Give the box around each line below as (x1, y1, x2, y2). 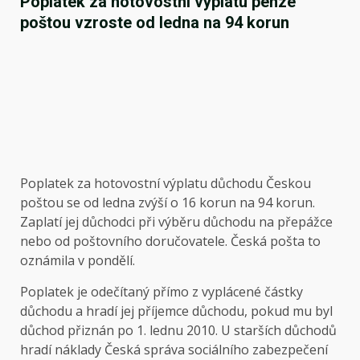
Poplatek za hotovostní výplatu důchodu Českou (20, 174, 311, 192)
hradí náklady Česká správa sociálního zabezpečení (20, 341, 328, 358)
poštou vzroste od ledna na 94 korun (20, 13, 289, 32)
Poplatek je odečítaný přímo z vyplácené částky (20, 283, 303, 301)
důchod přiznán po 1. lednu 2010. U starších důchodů (20, 321, 337, 339)
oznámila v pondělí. (20, 252, 138, 269)
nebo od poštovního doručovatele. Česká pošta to (20, 232, 321, 250)
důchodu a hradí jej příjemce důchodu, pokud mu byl (20, 302, 333, 320)
